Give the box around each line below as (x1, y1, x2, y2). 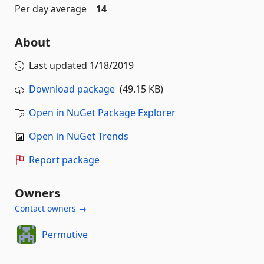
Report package (29, 153, 100, 166)
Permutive (41, 227, 88, 241)
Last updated (29, 59, 90, 72)
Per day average (15, 2, 87, 15)
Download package (29, 82, 115, 95)
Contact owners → (15, 203, 87, 214)
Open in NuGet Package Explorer (29, 106, 176, 119)
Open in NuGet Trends (29, 130, 128, 143)
